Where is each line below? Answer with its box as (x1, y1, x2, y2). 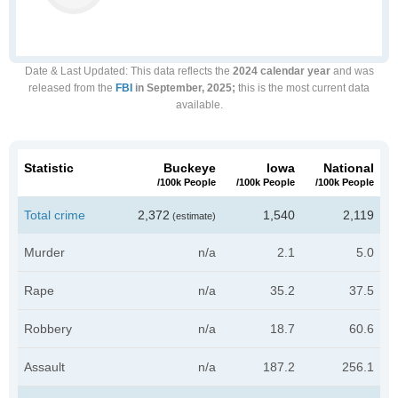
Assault (24, 360, 65, 374)
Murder (24, 245, 65, 259)
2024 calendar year (232, 65, 330, 77)
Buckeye (163, 161, 216, 175)
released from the (28, 82, 115, 94)
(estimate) (170, 211, 216, 221)
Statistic (24, 161, 74, 175)
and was (330, 65, 374, 77)
